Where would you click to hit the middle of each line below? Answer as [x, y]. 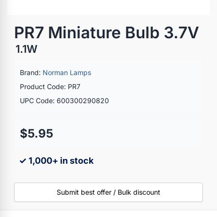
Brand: [31, 72]
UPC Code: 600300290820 [64, 100]
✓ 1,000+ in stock [56, 160]
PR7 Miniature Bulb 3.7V [107, 32]
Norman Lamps [67, 72]
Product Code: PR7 [50, 86]
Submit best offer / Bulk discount [108, 192]
